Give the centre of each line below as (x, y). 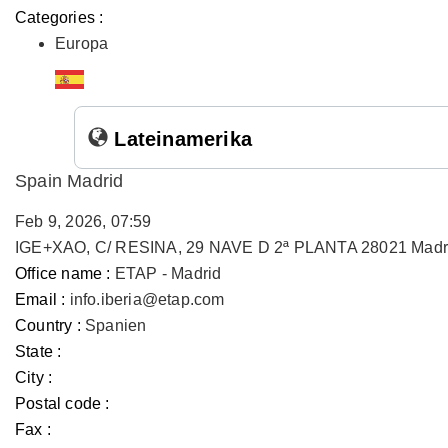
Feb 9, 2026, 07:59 (83, 221)
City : (34, 377)
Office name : (63, 273)
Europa (82, 43)
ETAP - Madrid (168, 273)
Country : (48, 325)
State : (38, 351)
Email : (40, 299)
